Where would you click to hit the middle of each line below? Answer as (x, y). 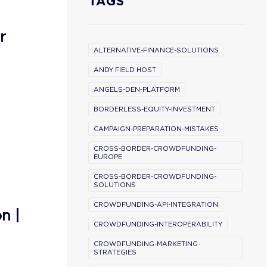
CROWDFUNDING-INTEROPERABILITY (158, 224)
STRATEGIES (115, 252)
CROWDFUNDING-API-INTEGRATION (156, 204)
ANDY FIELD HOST (125, 70)
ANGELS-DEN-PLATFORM (137, 89)
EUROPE (108, 157)
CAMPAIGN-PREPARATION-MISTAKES (156, 129)
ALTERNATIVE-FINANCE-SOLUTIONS (156, 50)
